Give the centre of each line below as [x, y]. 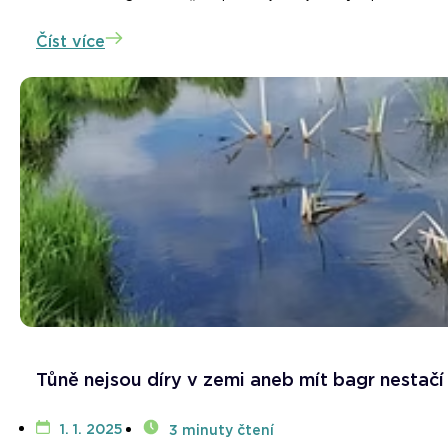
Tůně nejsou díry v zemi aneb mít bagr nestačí [240, 380]
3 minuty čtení [221, 430]
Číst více [70, 42]
